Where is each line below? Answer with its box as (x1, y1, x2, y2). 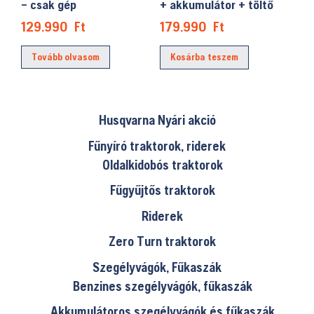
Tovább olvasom (32, 51, 100, 63)
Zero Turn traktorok (109, 233, 216, 250)
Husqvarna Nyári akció (98, 112, 216, 128)
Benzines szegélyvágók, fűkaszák (72, 278, 252, 294)
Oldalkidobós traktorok (102, 156, 223, 172)
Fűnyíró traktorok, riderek (88, 137, 226, 153)
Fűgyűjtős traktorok (109, 182, 215, 198)
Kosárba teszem (170, 51, 239, 63)
